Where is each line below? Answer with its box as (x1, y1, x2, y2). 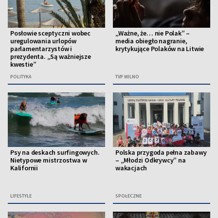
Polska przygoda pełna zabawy (115, 148, 207, 157)
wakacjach (115, 163, 147, 173)
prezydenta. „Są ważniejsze (10, 52, 91, 61)
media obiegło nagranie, (115, 36, 187, 46)
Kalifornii (10, 163, 38, 173)
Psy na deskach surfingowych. (10, 148, 100, 157)
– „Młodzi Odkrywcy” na (115, 156, 186, 165)
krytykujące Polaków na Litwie (115, 44, 204, 54)
